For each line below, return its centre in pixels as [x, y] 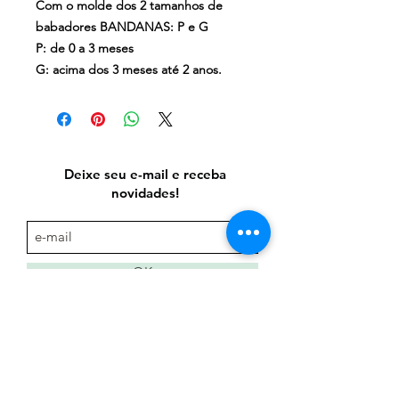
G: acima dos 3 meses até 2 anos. [129, 69]
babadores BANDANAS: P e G [122, 26]
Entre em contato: [79, 329]
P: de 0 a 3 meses [85, 48]
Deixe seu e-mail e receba [145, 174]
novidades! [145, 192]
